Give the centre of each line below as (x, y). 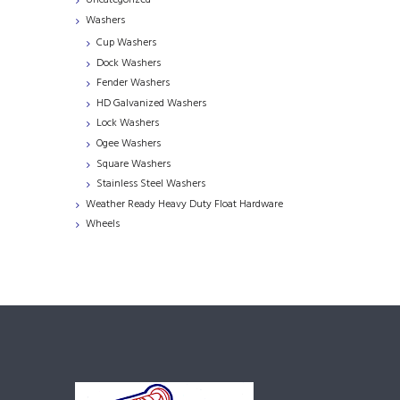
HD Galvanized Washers (151, 103)
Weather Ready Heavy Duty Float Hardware (184, 204)
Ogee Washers (129, 144)
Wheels (103, 225)
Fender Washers (133, 83)
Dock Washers (129, 63)
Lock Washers (128, 124)
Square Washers (133, 164)
